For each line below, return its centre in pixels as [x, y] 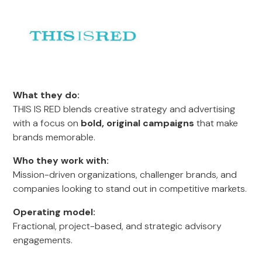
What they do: [46, 95]
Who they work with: [61, 161]
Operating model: [54, 212]
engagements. [43, 240]
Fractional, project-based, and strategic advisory [118, 226]
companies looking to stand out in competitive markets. [130, 189]
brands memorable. [54, 137]
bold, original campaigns [138, 123]
